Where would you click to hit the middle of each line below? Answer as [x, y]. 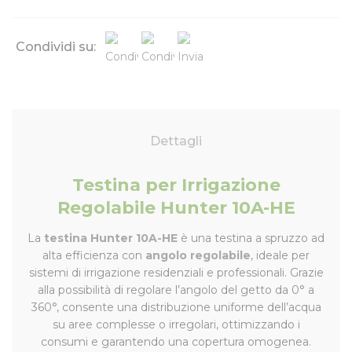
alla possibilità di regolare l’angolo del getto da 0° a [176, 290]
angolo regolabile [198, 255]
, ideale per [280, 255]
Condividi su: [56, 47]
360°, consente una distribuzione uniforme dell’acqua [176, 307]
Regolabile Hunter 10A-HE [176, 208]
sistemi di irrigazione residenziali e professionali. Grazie [176, 272]
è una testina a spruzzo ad [251, 238]
